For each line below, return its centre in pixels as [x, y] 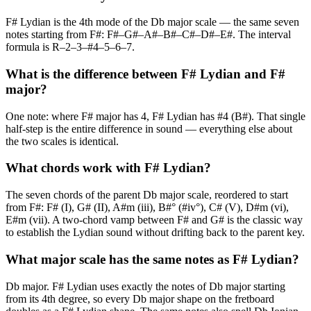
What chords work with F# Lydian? [108, 168]
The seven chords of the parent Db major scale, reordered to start [147, 195]
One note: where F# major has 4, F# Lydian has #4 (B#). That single [155, 116]
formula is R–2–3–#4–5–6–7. [70, 47]
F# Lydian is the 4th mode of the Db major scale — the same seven [152, 22]
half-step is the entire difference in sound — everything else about [149, 128]
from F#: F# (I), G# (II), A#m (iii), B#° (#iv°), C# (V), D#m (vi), [147, 208]
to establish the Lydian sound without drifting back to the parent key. [155, 233]
